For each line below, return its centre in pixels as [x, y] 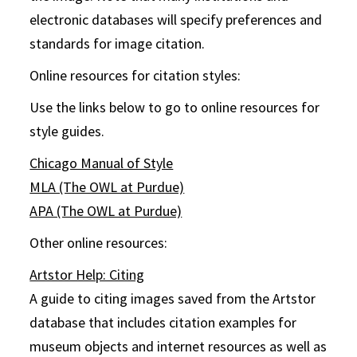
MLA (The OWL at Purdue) [107, 187]
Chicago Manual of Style [102, 163]
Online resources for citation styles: [135, 75]
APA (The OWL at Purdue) [106, 211]
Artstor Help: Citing [87, 275]
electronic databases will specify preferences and [176, 20]
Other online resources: [99, 243]
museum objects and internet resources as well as [178, 346]
